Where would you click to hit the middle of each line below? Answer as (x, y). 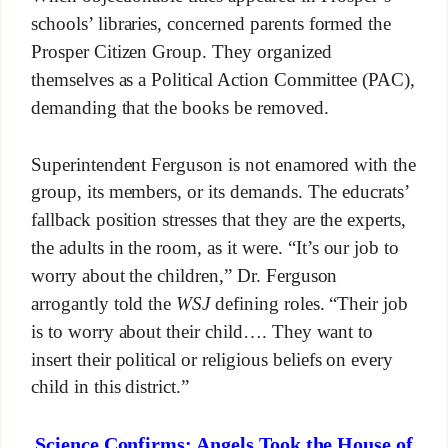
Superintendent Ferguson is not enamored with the (223, 164)
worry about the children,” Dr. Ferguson (184, 275)
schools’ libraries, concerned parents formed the (211, 24)
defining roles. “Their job (309, 303)
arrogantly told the (103, 303)
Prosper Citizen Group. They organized (181, 52)
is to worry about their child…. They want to (202, 331)
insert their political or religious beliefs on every (212, 359)
